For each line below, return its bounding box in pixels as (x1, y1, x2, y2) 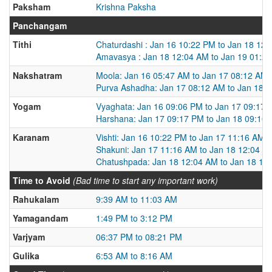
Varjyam (13, 231, 45, 243)
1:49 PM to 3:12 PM (96, 212, 172, 224)
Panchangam (13, 19, 67, 32)
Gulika (13, 250, 39, 262)
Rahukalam (13, 193, 59, 205)
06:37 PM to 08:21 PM (96, 231, 182, 243)
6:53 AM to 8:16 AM (96, 250, 172, 262)
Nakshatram (13, 69, 62, 81)
